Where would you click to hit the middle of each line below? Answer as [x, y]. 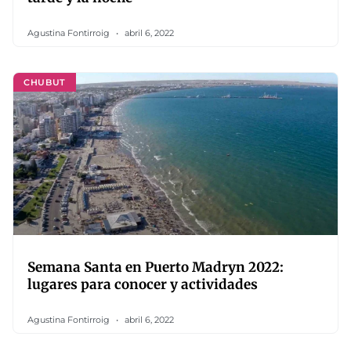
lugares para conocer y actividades [143, 284]
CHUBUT [45, 82]
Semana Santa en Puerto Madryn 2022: [156, 267]
